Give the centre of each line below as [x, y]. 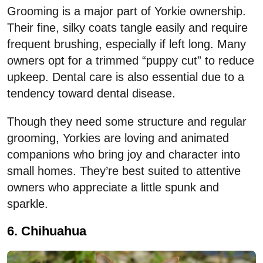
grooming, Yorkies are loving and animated [118, 138]
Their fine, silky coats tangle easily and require [127, 27]
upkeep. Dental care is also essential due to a [126, 77]
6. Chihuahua [47, 231]
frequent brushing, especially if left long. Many [127, 44]
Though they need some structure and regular [127, 121]
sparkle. [28, 203]
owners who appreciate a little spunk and [113, 187]
